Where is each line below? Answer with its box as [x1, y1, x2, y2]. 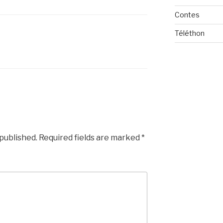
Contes [174, 10, 200, 19]
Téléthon [174, 29, 205, 37]
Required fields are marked [37, 132, 141, 142]
